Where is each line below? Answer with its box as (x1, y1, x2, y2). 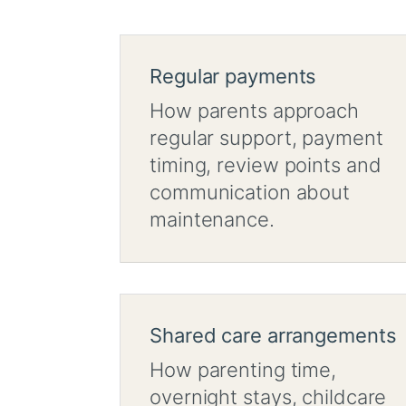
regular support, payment (150, 126, 383, 150)
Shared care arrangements (150, 324, 397, 348)
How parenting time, (150, 358, 337, 382)
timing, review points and (150, 153, 382, 178)
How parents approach (150, 99, 359, 123)
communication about (150, 180, 351, 205)
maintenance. (150, 208, 275, 232)
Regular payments (150, 64, 317, 89)
